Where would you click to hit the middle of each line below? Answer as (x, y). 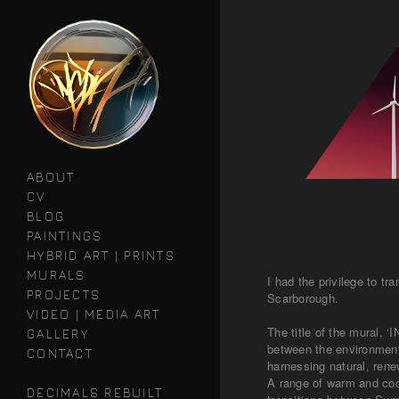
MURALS (57, 275)
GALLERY (58, 334)
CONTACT (60, 353)
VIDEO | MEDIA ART (94, 314)
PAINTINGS (65, 236)
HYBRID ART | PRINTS (101, 255)
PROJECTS (64, 294)
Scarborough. (305, 297)
